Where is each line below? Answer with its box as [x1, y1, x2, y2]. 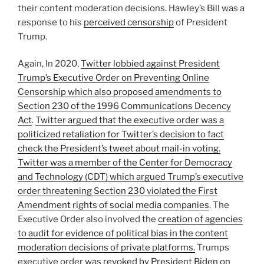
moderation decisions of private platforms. [18, 242, 195, 253]
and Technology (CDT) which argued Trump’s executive [18, 171, 243, 183]
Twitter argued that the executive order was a [35, 115, 224, 126]
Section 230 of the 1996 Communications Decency [18, 101, 231, 112]
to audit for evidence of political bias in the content [18, 228, 228, 239]
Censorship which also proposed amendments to [18, 87, 222, 98]
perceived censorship [84, 16, 174, 28]
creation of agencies [158, 214, 243, 225]
